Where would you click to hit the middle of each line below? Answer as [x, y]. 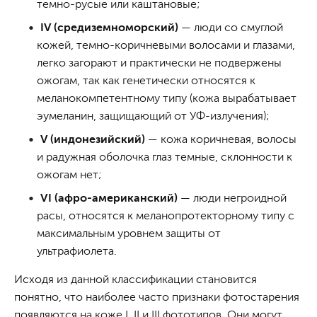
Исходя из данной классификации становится [136, 279]
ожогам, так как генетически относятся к [146, 80]
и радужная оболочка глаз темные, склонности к [165, 157]
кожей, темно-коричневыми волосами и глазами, [166, 45]
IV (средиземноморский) [109, 27]
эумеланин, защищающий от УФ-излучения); [153, 116]
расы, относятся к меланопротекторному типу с [166, 215]
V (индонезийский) [93, 139]
